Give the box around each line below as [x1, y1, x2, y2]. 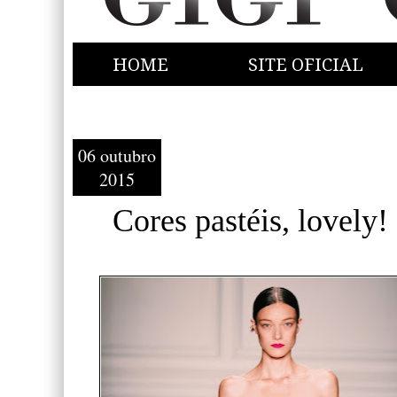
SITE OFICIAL [248, 54, 363, 75]
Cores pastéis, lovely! [113, 203, 388, 238]
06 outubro [78, 144, 156, 167]
